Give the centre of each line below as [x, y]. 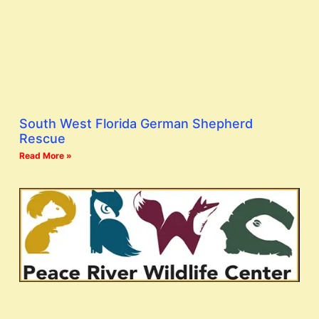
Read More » [46, 156]
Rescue [42, 139]
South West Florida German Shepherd [136, 124]
